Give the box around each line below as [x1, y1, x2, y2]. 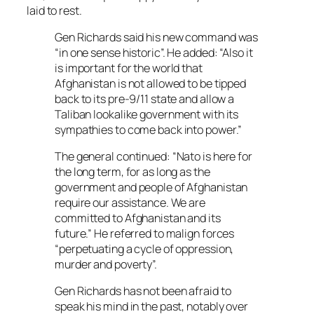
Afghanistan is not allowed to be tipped [55, 75, 247, 91]
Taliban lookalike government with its [55, 106, 239, 122]
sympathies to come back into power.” [55, 121, 243, 137]
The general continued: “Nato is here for [55, 149, 252, 165]
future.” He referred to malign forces [55, 226, 235, 242]
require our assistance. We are [55, 195, 205, 211]
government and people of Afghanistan [55, 179, 248, 196]
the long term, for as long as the [55, 164, 210, 180]
